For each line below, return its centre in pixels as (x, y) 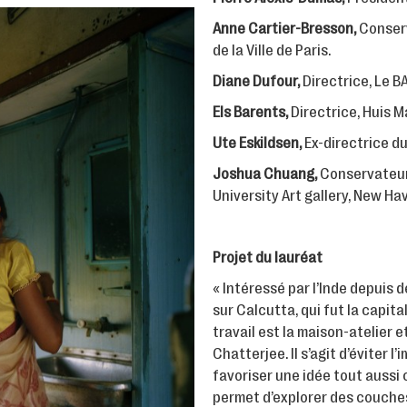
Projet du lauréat (268, 257)
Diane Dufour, (256, 81)
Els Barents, (250, 112)
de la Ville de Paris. (272, 50)
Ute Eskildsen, (258, 143)
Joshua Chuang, (266, 174)
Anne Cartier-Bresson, (286, 28)
